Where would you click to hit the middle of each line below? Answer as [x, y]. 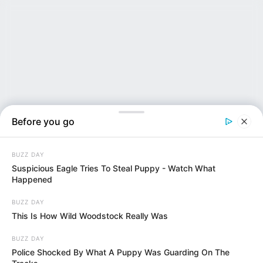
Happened [32, 179]
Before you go [43, 122]
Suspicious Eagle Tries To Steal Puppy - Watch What [114, 168]
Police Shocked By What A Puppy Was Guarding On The [121, 252]
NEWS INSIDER [90, 208]
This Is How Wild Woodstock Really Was [90, 216]
